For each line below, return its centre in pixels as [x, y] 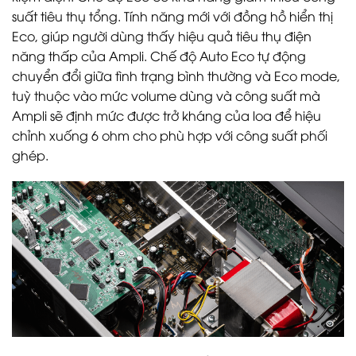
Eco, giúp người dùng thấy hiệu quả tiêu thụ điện [162, 35]
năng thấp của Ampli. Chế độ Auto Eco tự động [159, 55]
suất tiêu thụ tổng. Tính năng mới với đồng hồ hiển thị [172, 15]
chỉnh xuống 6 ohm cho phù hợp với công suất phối [170, 135]
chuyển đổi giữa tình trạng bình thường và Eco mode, [176, 75]
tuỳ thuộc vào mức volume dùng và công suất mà [166, 95]
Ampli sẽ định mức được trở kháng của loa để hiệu [166, 115]
